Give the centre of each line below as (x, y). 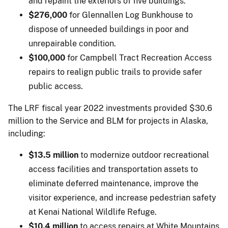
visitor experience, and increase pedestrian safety (122, 197)
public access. (56, 86)
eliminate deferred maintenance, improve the (113, 183)
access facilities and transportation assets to (113, 169)
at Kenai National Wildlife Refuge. (93, 212)
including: (27, 133)
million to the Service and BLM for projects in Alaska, (108, 121)
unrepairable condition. (72, 43)
